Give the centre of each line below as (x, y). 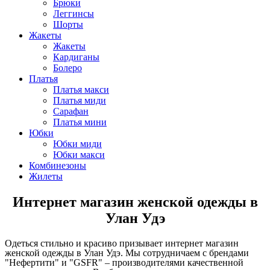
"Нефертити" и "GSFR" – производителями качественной (124, 262)
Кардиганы (76, 57)
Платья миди (80, 101)
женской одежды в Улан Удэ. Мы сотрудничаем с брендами (127, 253)
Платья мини (80, 122)
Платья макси (81, 90)
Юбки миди (77, 144)
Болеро (67, 68)
